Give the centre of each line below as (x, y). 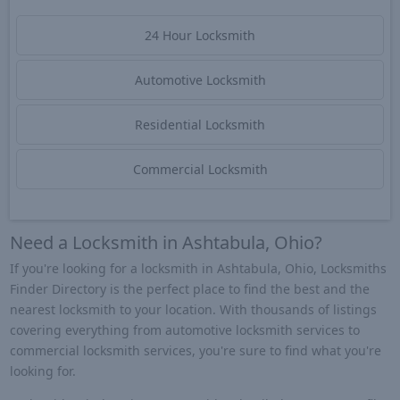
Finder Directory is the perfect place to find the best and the (189, 288)
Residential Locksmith (200, 125)
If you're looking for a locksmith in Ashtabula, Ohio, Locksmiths (198, 268)
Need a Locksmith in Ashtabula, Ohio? (166, 242)
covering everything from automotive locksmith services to (184, 329)
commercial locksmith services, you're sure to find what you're (195, 350)
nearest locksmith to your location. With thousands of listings (193, 309)
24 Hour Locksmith (200, 36)
